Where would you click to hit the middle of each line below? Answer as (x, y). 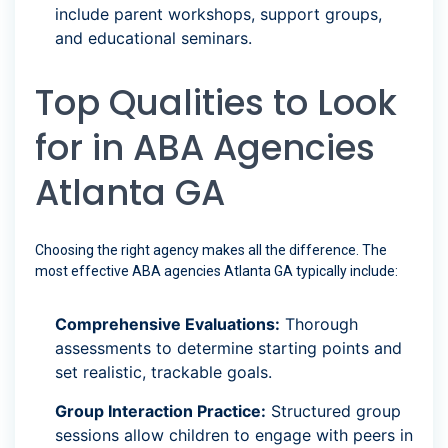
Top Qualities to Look (216, 103)
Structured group (333, 411)
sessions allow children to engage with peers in (234, 435)
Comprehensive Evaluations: (167, 324)
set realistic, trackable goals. (163, 372)
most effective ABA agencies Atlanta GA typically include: (216, 271)
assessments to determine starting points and (228, 348)
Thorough (319, 324)
